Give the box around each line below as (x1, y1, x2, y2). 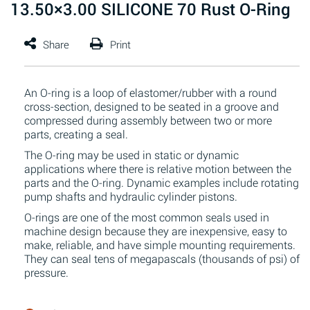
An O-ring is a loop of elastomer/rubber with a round (24, 85, 277, 100)
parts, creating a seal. (24, 127, 128, 141)
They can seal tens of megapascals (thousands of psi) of (24, 251, 300, 266)
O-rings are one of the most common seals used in (24, 210, 269, 224)
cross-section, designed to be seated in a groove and (24, 99, 279, 113)
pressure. (24, 265, 69, 280)
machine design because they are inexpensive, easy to (24, 224, 287, 238)
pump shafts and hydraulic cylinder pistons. (24, 189, 237, 203)
